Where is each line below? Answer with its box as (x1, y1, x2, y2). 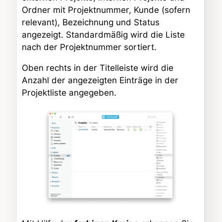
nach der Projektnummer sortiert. (22, 42, 157, 53)
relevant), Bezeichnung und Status (22, 17, 160, 28)
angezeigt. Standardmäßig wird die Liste (22, 30, 185, 40)
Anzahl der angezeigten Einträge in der (22, 75, 178, 86)
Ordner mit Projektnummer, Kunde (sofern (22, 5, 190, 15)
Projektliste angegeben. (22, 88, 116, 98)
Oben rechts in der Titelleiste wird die (22, 63, 173, 73)
